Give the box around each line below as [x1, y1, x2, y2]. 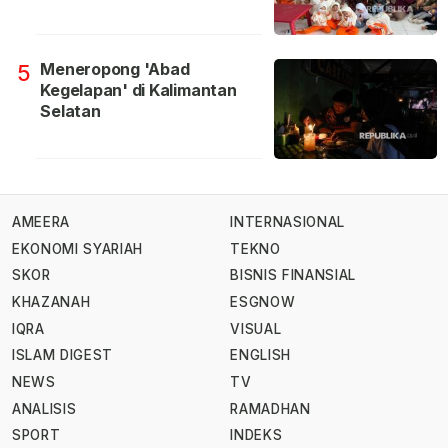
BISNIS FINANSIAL [230, 267, 356, 284]
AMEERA [12, 214, 70, 231]
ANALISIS [12, 400, 77, 417]
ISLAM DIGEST [12, 347, 114, 364]
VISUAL [230, 320, 282, 337]
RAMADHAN [230, 400, 311, 417]
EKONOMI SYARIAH [12, 240, 144, 257]
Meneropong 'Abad [40, 59, 190, 80]
